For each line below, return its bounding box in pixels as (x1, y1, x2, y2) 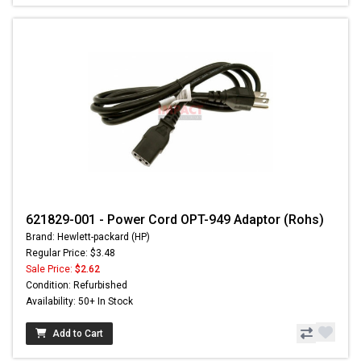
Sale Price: (26, 263, 75, 276)
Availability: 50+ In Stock (26, 296, 133, 308)
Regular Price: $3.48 (26, 247, 115, 259)
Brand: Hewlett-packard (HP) (26, 231, 150, 243)
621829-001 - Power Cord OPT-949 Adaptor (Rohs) (26, 212, 324, 228)
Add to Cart (52, 328, 103, 340)
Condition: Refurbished (26, 280, 127, 292)
